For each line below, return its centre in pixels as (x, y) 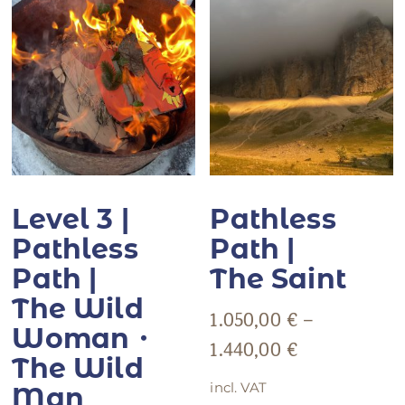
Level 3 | (71, 220)
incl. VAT (238, 387)
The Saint (278, 279)
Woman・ (85, 339)
